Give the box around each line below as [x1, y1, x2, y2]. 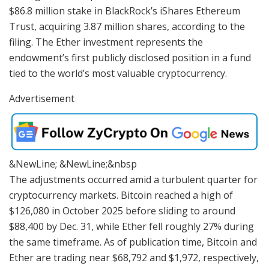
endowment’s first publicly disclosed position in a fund [9, 50, 251, 64]
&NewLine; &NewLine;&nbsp [9, 157, 137, 171]
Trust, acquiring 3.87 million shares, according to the [9, 19, 245, 33]
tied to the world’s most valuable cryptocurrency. [9, 66, 227, 80]
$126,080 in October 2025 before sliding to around [9, 204, 235, 218]
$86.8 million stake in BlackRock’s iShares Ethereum [9, 4, 240, 17]
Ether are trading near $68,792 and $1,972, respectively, [9, 251, 259, 265]
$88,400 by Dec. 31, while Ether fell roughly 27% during [9, 220, 254, 234]
